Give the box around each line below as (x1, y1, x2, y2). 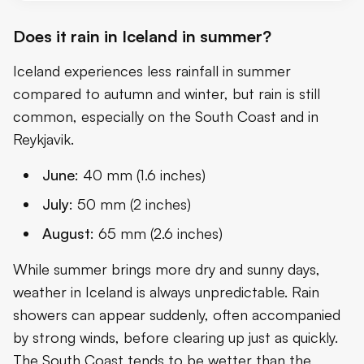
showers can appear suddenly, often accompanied (13, 305, 340, 324)
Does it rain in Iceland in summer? (13, 26, 271, 47)
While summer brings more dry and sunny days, (13, 260, 320, 279)
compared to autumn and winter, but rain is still (13, 84, 320, 103)
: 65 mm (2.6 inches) (90, 224, 223, 243)
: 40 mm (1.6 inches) (75, 166, 206, 184)
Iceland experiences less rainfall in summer (13, 62, 291, 80)
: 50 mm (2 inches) (69, 195, 191, 214)
